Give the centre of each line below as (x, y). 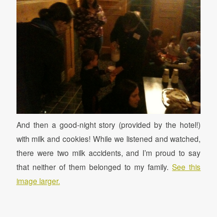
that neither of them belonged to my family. (94, 167)
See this (186, 167)
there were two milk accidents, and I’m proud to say (108, 153)
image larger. (38, 181)
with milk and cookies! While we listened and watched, (108, 139)
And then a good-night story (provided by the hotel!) (108, 125)
